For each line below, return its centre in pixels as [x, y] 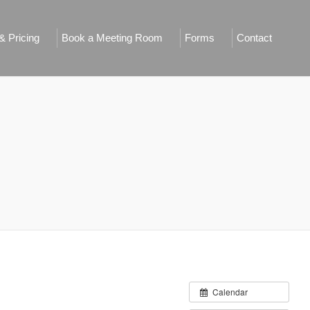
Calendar [230, 291]
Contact [254, 38]
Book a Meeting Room [112, 38]
